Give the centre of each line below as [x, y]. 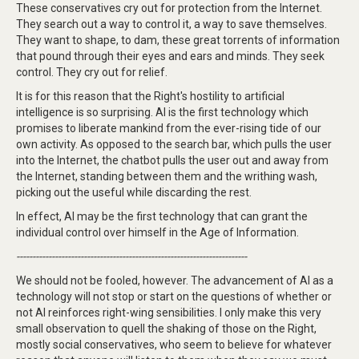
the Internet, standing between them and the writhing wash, [167, 177]
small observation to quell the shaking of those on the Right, [166, 329]
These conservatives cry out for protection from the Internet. [169, 8]
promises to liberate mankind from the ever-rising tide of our [169, 129]
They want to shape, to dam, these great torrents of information [178, 40]
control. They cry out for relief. [92, 73]
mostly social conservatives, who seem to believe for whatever [174, 345]
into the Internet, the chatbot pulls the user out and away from [172, 161]
